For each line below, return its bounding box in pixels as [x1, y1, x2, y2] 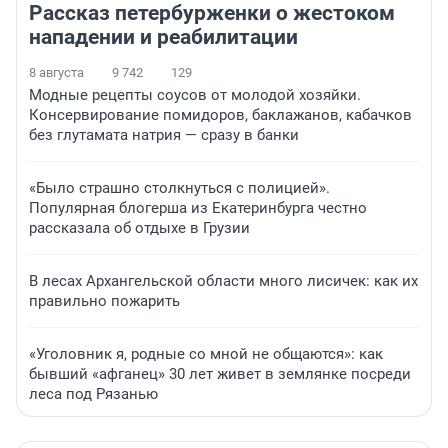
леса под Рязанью [29, 385, 158, 404]
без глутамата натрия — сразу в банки [29, 126, 299, 145]
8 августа [29, 65, 84, 81]
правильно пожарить [29, 292, 180, 311]
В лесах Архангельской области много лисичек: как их [29, 272, 418, 291]
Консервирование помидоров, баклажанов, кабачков [29, 106, 412, 125]
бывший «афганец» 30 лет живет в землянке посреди [29, 365, 411, 384]
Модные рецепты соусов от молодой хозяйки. [29, 86, 361, 105]
